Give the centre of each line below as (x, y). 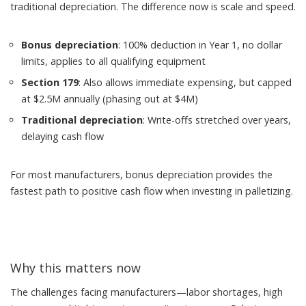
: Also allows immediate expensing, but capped (185, 82)
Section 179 (50, 82)
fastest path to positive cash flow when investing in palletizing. (152, 191)
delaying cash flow (62, 136)
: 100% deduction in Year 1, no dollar (200, 45)
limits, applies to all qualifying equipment (113, 61)
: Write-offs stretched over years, (217, 120)
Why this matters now (75, 268)
